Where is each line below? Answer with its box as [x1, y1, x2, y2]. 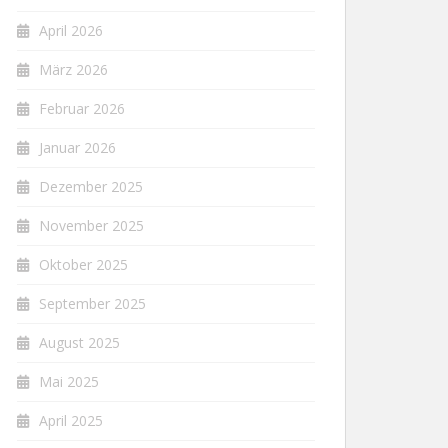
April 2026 [39, 21, 103, 40]
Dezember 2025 [39, 177, 143, 196]
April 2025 [39, 411, 103, 430]
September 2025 [39, 294, 146, 313]
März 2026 [39, 60, 108, 79]
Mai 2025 [39, 372, 99, 391]
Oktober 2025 [39, 255, 128, 274]
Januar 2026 [39, 138, 116, 157]
